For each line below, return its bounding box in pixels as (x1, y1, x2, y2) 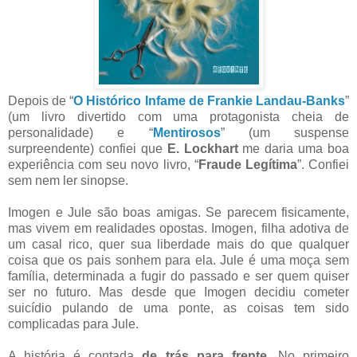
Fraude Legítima (198, 158, 297, 172)
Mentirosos (152, 126, 221, 140)
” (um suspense (220, 126, 349, 140)
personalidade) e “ (8, 126, 153, 140)
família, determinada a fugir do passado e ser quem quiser (8, 269, 349, 284)
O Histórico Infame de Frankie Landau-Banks (73, 94, 346, 108)
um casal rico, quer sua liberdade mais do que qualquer (8, 237, 349, 252)
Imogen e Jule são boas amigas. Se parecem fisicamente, (8, 206, 349, 220)
